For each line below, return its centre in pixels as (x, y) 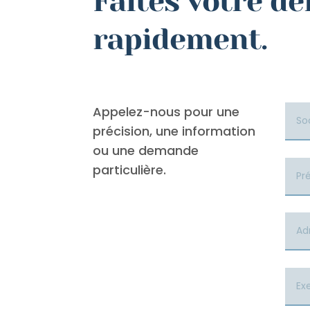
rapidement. (180, 39)
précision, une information (174, 131)
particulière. (130, 170)
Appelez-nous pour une (166, 112)
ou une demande (146, 151)
